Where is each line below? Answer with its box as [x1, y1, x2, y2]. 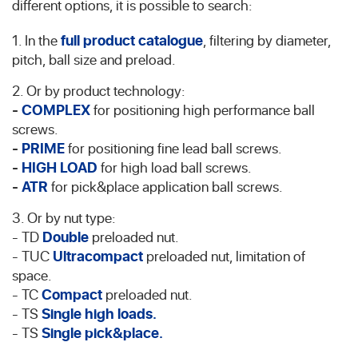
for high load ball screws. [97, 157, 252, 177]
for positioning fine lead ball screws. [68, 137, 282, 157]
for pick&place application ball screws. [51, 176, 283, 196]
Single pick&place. [42, 322, 163, 342]
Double [42, 226, 89, 246]
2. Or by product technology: [12, 80, 185, 100]
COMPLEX [22, 99, 90, 119]
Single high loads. [42, 303, 157, 323]
